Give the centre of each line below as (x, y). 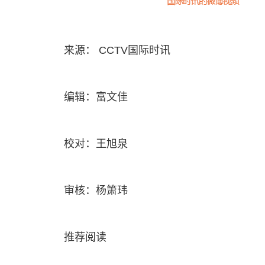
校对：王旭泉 (96, 144)
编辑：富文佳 (96, 97)
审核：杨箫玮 (96, 190)
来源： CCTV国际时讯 (117, 50)
